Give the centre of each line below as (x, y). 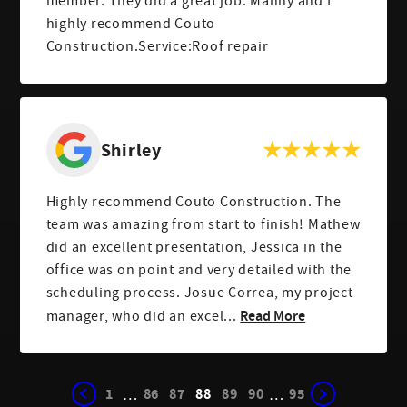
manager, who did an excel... (141, 317)
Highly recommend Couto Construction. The (194, 202)
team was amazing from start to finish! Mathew (203, 225)
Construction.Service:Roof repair (157, 46)
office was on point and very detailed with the (199, 270)
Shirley (131, 150)
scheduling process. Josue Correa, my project (199, 293)
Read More (273, 316)
